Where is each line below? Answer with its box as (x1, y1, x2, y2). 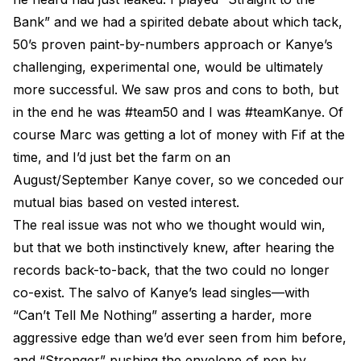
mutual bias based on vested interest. (13, 194, 239, 210)
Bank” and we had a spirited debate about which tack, (13, 14, 342, 30)
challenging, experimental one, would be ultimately (13, 59, 323, 75)
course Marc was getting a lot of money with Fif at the (13, 127, 345, 143)
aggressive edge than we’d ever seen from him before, (13, 330, 346, 346)
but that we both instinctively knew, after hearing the (13, 239, 334, 255)
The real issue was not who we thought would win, (13, 217, 326, 233)
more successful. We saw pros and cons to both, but (13, 81, 338, 98)
